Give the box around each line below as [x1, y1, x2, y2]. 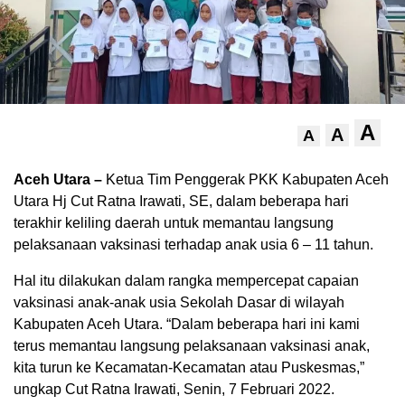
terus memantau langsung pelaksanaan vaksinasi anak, [14, 337, 370, 353]
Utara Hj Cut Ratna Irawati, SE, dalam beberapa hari [14, 193, 349, 209]
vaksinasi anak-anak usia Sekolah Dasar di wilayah [14, 294, 344, 310]
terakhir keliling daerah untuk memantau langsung [14, 214, 334, 231]
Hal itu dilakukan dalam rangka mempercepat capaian [14, 272, 359, 288]
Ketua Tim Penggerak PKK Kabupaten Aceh [102, 171, 389, 187]
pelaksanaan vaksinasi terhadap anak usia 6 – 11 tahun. [14, 236, 373, 252]
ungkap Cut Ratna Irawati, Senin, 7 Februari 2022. [14, 381, 334, 397]
